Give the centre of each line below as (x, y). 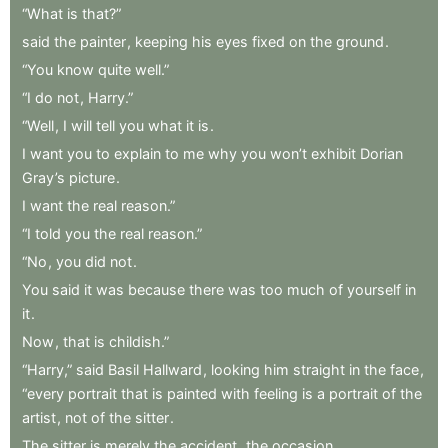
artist (39, 417)
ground (360, 41)
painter (103, 41)
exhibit (333, 153)
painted (192, 393)
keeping (161, 41)
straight (319, 369)
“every (43, 393)
